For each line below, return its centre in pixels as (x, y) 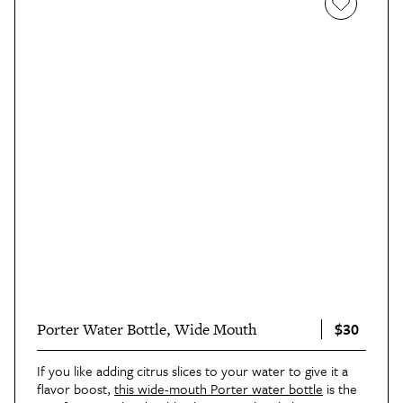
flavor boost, (76, 389)
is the (340, 389)
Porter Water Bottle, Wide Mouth (147, 330)
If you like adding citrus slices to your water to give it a (193, 371)
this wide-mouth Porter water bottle (219, 389)
